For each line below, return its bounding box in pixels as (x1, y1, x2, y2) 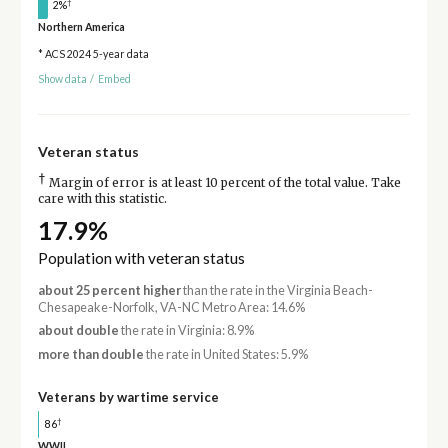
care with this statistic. (37, 191, 167, 206)
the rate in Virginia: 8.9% (118, 323, 254, 339)
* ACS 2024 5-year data (37, 48, 149, 61)
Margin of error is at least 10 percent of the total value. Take (45, 175, 401, 190)
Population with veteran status (37, 248, 245, 267)
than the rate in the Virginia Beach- (180, 282, 373, 298)
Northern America (37, 21, 125, 34)
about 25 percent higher (37, 282, 181, 298)
